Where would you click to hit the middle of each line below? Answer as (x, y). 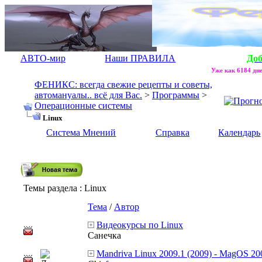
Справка (173, 132)
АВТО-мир (43, 58)
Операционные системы (83, 106)
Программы (176, 95)
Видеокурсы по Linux (140, 225)
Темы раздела (50, 188)
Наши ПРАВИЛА (140, 58)
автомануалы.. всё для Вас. (88, 95)
